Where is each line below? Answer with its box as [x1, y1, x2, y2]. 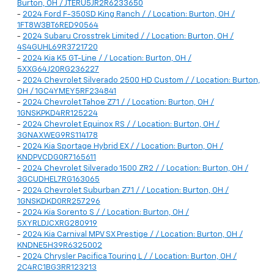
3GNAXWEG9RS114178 [17, 131, 98, 140]
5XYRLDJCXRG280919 [17, 220, 97, 228]
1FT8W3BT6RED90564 [17, 21, 98, 30]
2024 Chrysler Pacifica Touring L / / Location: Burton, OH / [23, 253, 237, 261]
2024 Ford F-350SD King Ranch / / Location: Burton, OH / [23, 10, 235, 19]
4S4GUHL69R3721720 [17, 43, 98, 52]
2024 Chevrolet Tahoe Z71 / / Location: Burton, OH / [23, 98, 214, 107]
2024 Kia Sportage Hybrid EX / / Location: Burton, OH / [23, 143, 223, 151]
